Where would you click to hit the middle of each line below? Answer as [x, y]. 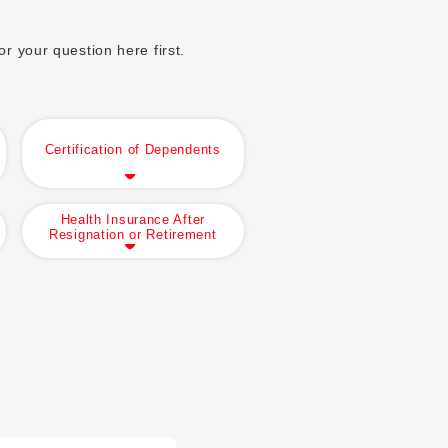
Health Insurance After [132, 220]
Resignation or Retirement [132, 235]
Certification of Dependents [132, 150]
